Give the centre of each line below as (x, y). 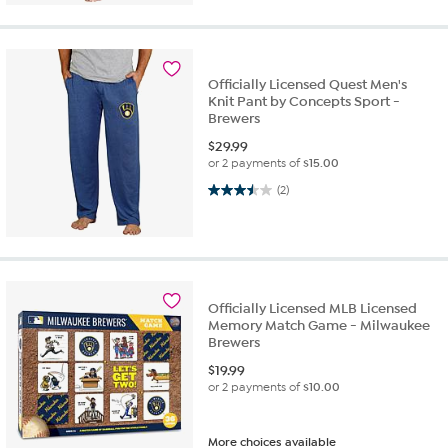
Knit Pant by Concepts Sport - (304, 102)
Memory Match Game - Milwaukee (319, 325)
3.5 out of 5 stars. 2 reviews (232, 189)
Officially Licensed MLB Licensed (313, 308)
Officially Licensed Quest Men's (308, 85)
